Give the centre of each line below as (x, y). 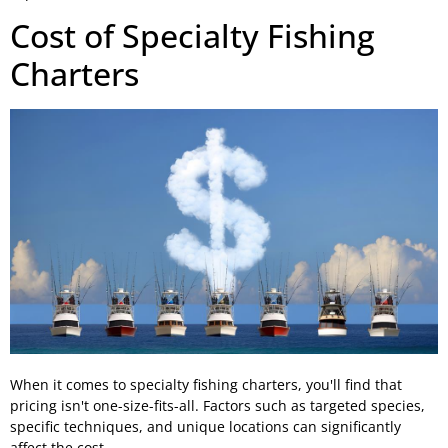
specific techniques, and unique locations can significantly (205, 426)
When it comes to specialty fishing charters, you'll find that (206, 384)
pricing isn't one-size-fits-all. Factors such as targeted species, (217, 405)
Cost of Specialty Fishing (192, 36)
